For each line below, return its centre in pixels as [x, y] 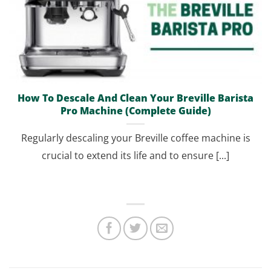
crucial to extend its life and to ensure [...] [135, 156]
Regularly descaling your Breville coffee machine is [135, 138]
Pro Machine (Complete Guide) [135, 111]
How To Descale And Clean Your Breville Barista [135, 98]
